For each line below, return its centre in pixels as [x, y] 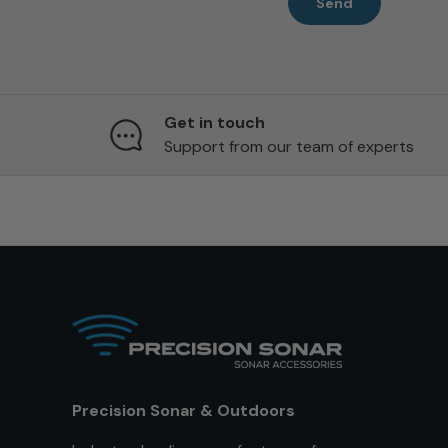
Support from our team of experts [289, 146]
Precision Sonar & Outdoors [183, 410]
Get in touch [215, 122]
